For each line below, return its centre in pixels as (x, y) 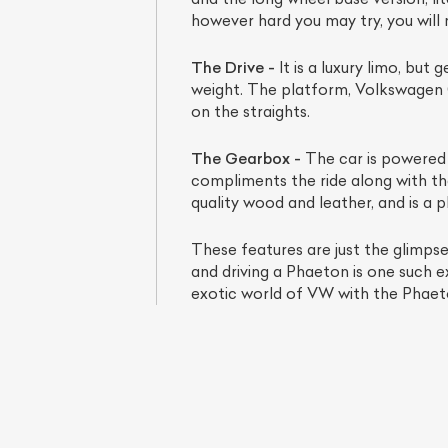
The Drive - (232, 68)
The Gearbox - (245, 159)
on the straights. (250, 112)
